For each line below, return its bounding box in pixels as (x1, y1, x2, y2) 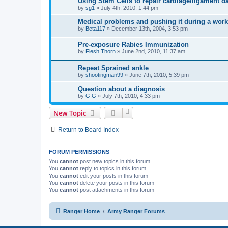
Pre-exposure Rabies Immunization (78, 41, 189, 49)
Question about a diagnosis (78, 85, 165, 93)
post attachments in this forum (78, 187, 154, 193)
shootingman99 (85, 72, 123, 78)
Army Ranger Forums (107, 208, 165, 214)
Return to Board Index (58, 126, 119, 134)
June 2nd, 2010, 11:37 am (122, 48, 185, 55)
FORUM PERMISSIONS (49, 149, 109, 155)
